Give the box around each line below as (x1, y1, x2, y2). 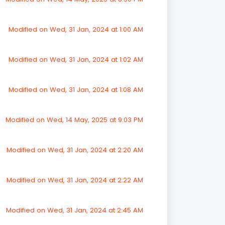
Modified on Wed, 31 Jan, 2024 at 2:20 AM (6, 145, 143, 155)
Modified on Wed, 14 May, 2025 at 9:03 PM (5, 115, 143, 125)
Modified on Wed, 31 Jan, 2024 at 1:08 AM (8, 85, 143, 94)
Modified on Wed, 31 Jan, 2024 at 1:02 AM (8, 55, 143, 64)
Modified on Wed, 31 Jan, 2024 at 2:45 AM (6, 205, 143, 215)
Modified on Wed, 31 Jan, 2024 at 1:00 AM (8, 25, 143, 34)
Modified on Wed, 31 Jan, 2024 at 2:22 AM (6, 175, 143, 185)
